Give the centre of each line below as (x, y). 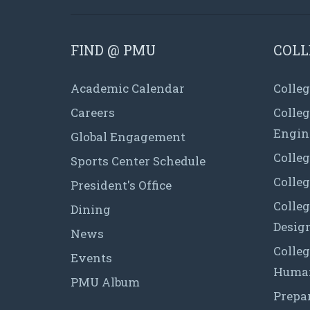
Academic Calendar (128, 88)
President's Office (121, 185)
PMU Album (105, 282)
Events (91, 257)
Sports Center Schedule (138, 161)
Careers (93, 112)
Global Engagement (128, 136)
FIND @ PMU (113, 49)
